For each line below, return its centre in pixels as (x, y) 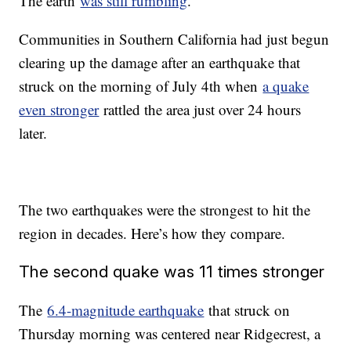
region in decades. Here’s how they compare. (152, 233)
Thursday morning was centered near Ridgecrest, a (170, 334)
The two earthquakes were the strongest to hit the (165, 210)
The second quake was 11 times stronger (172, 272)
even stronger (59, 110)
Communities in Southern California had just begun (174, 39)
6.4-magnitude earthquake (126, 310)
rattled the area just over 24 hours (200, 110)
